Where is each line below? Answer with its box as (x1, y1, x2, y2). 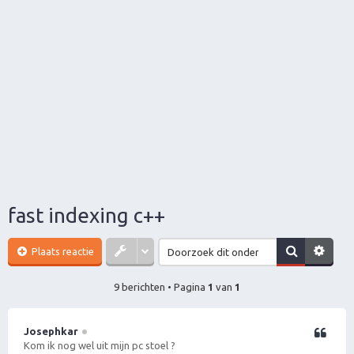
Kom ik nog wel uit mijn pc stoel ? (24, 340, 175, 351)
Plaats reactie (29, 246, 94, 257)
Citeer (310, 328, 337, 339)
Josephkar (24, 326, 78, 337)
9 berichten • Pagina (114, 281, 208, 292)
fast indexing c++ (8, 204, 165, 227)
